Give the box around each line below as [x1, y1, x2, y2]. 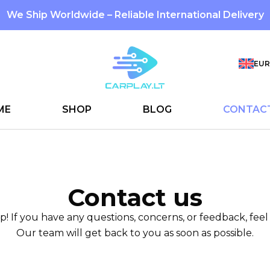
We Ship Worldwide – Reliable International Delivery [6, 9, 264, 20]
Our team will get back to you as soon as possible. [16, 227, 254, 239]
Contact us [67, 183, 202, 212]
